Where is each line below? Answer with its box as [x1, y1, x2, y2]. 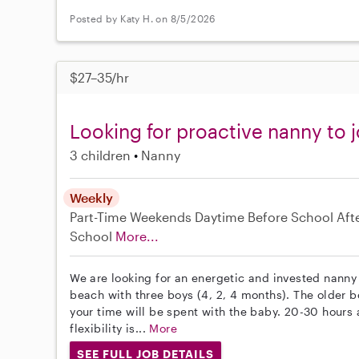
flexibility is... [70, 321, 150, 336]
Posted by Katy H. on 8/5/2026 [70, 12, 216, 24]
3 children [70, 147, 131, 163]
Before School [248, 209, 334, 225]
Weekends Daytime [130, 209, 245, 225]
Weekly [70, 190, 114, 206]
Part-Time [70, 209, 131, 225]
